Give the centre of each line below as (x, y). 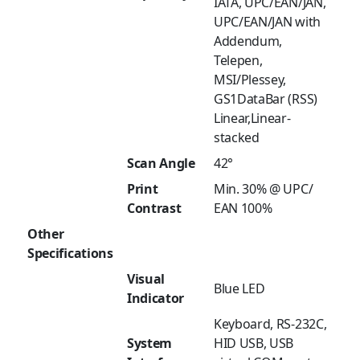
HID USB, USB (254, 344)
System (150, 344)
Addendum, (248, 41)
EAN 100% (243, 209)
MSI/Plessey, (250, 80)
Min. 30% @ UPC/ (264, 189)
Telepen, (238, 61)
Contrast (154, 209)
